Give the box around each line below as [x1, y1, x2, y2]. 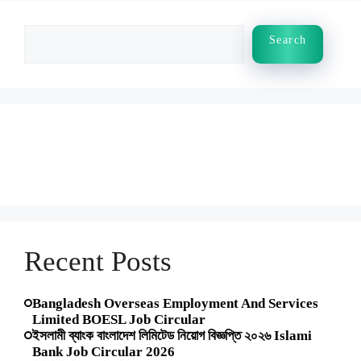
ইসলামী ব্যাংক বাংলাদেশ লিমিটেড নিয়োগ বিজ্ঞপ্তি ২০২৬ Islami [32, 328, 312, 344]
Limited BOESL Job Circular [32, 312, 205, 328]
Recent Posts [24, 240, 172, 286]
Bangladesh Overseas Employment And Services [32, 296, 318, 312]
